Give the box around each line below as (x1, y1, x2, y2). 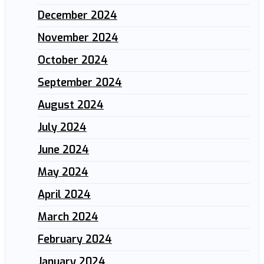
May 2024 (38, 165, 88, 180)
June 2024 (38, 143, 89, 157)
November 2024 (38, 31, 118, 45)
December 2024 (38, 8, 117, 23)
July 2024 (38, 120, 87, 135)
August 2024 (38, 98, 104, 113)
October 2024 (38, 53, 108, 68)
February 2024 (38, 232, 112, 247)
